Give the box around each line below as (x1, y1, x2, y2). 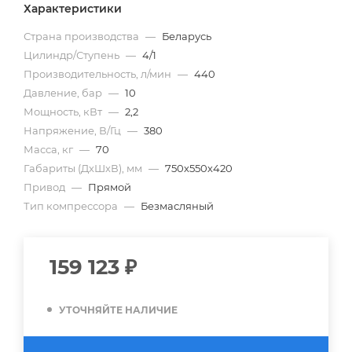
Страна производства (24, 30, 141, 42)
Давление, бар (24, 86, 104, 99)
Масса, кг (24, 143, 75, 156)
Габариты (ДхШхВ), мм (24, 162, 145, 174)
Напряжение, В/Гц (24, 124, 123, 137)
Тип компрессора (24, 200, 120, 212)
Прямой (88, 181, 131, 193)
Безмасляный (141, 200, 214, 212)
